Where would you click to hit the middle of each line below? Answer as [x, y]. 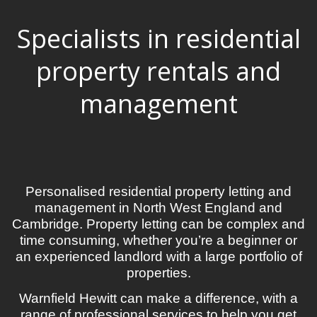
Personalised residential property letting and [158, 191]
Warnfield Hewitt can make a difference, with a [158, 298]
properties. [158, 272]
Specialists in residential [158, 38]
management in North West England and [158, 207]
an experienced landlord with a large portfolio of [158, 256]
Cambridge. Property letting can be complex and [158, 224]
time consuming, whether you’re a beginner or [158, 240]
